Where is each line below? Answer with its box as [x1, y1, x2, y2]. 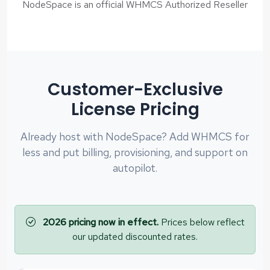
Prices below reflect [158, 215, 245, 228]
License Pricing [71, 97, 199, 121]
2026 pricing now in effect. [42, 215, 159, 228]
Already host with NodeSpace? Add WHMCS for [20, 129, 250, 143]
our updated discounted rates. [72, 230, 198, 243]
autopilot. [113, 160, 157, 175]
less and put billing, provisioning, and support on [22, 145, 248, 159]
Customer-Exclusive [47, 77, 223, 101]
